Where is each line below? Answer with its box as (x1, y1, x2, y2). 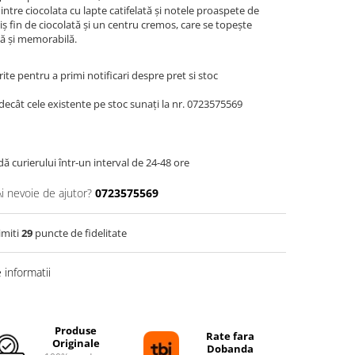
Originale (52, 336, 100, 350)
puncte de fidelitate (32, 226, 127, 240)
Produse (55, 323, 97, 338)
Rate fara (206, 329, 255, 343)
